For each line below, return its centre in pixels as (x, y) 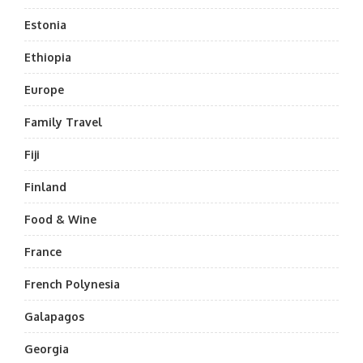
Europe (44, 90)
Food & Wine (60, 219)
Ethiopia (48, 57)
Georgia (47, 349)
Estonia (45, 25)
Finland (45, 187)
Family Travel (63, 122)
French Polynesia (72, 284)
